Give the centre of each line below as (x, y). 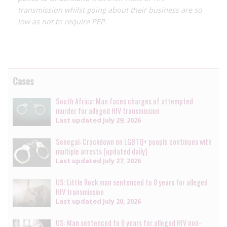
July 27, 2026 (121, 160)
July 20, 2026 (121, 201)
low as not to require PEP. (62, 21)
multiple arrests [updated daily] (101, 151)
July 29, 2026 (121, 120)
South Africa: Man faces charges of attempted (124, 101)
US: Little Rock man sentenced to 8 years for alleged (132, 182)
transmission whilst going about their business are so (110, 10)
